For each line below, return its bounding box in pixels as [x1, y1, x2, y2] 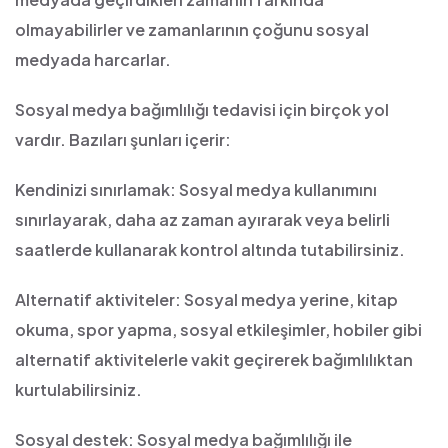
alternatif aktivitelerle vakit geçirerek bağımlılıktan [15, 349, 413, 370]
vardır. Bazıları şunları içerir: [15, 129, 231, 150]
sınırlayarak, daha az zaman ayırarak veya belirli [15, 209, 390, 230]
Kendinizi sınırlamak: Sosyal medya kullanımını [15, 179, 377, 200]
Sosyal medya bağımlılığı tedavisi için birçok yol [15, 99, 389, 120]
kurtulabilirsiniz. [15, 379, 142, 400]
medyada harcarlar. [15, 49, 171, 70]
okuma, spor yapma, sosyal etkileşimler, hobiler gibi [15, 319, 422, 340]
